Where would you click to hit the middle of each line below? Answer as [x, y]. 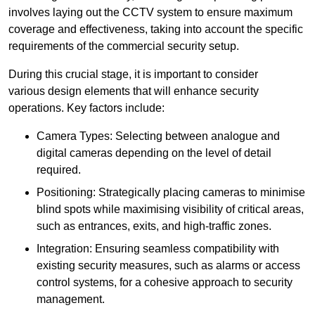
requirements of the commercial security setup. [124, 46]
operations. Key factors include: [86, 108]
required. [59, 169]
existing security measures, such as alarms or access [168, 265]
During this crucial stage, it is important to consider [133, 74]
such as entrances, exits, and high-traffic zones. [154, 226]
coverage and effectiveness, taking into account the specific [156, 29]
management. [71, 299]
